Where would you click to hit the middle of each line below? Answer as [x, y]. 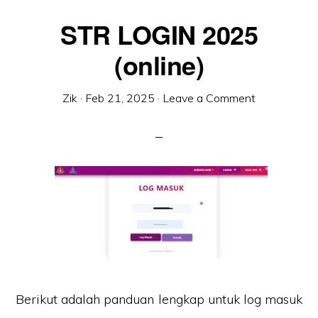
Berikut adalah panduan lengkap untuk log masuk [159, 299]
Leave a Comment [209, 98]
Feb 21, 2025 [120, 98]
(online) [159, 65]
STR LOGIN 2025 [159, 34]
